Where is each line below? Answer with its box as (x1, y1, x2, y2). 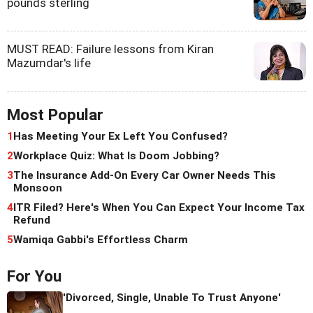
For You (7, 266, 61, 286)
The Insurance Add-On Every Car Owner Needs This (13, 168, 276, 182)
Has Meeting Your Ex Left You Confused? (13, 129, 228, 143)
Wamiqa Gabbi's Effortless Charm (13, 233, 188, 246)
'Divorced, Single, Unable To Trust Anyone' (63, 291, 281, 304)
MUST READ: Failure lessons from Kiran (7, 41, 214, 56)
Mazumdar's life (7, 55, 91, 70)
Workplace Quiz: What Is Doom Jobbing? (13, 149, 219, 162)
